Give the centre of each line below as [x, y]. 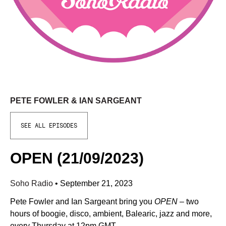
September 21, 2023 [96, 183]
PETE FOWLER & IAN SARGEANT [76, 101]
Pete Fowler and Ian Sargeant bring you [82, 202]
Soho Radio [33, 183]
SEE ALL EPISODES [49, 126]
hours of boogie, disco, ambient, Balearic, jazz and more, [111, 214]
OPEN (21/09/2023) [77, 158]
